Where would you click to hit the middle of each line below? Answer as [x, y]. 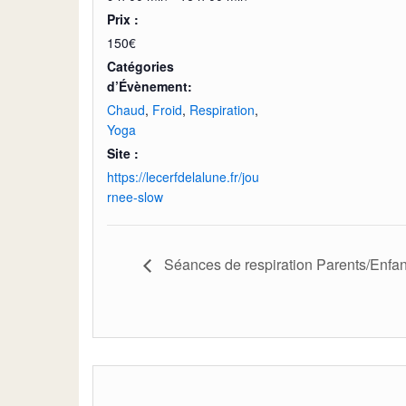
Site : [123, 153]
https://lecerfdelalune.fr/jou [183, 177]
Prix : [123, 19]
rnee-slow [135, 197]
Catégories [140, 66]
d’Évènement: [150, 86]
